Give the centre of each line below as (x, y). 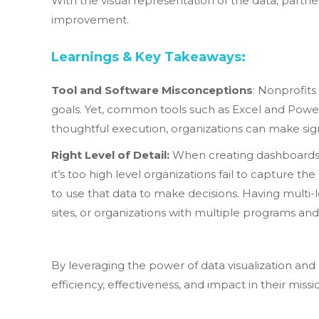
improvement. (90, 20)
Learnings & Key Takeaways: (148, 57)
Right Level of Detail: (110, 155)
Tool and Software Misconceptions (152, 90)
